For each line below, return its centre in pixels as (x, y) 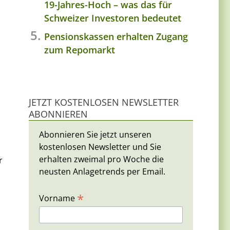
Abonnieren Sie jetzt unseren (95, 134)
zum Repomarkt (80, 50)
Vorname (58, 198)
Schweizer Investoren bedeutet (113, 18)
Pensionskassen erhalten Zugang (116, 36)
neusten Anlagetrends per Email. (102, 171)
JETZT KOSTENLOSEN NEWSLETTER (104, 102)
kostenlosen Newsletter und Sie (100, 147)
